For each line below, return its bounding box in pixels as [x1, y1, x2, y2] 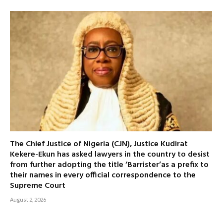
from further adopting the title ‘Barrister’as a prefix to [10, 158, 209, 171]
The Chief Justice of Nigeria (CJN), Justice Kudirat [10, 137, 188, 151]
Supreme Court [10, 179, 65, 192]
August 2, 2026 [10, 196, 46, 203]
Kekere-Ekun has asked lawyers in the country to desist [10, 148, 210, 161]
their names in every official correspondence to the [10, 168, 196, 182]
